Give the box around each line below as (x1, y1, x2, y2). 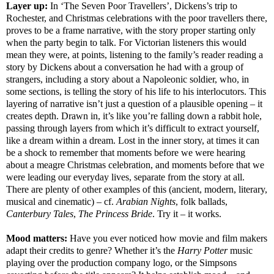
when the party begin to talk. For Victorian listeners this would (6, 37, 246, 48)
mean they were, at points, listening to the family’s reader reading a (6, 49, 263, 60)
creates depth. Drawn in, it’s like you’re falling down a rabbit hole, (6, 110, 262, 121)
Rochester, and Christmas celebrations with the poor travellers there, (6, 12, 267, 23)
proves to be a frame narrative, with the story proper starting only (6, 24, 256, 35)
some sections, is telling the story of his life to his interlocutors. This (6, 86, 266, 97)
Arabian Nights (116, 196, 176, 207)
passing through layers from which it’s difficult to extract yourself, (6, 122, 259, 133)
